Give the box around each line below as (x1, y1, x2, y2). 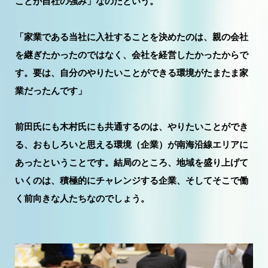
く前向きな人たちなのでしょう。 (15, 193, 150, 203)
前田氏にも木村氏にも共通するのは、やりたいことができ (15, 121, 248, 132)
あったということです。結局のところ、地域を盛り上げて (15, 157, 248, 167)
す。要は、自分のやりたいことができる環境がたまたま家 (15, 67, 248, 78)
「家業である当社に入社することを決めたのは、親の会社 (15, 31, 248, 42)
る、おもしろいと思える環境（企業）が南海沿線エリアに (15, 139, 248, 150)
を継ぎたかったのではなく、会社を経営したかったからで (15, 49, 248, 60)
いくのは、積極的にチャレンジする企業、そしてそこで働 (15, 175, 248, 185)
